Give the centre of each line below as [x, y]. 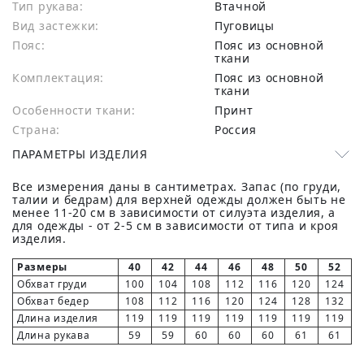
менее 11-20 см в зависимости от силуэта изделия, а [174, 212]
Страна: [36, 130]
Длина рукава [54, 335]
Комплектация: [58, 78]
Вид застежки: [56, 26]
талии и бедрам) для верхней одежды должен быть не [179, 199]
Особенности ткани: [74, 110]
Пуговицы [249, 26]
